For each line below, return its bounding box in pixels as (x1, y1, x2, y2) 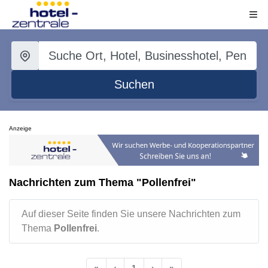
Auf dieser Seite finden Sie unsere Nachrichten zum (22, 208, 240, 219)
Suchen (114, 78, 154, 91)
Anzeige (9, 125, 32, 132)
